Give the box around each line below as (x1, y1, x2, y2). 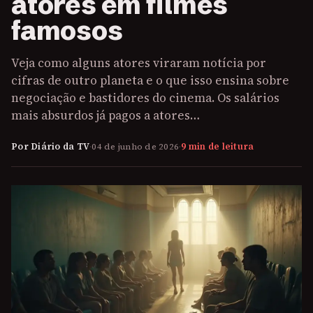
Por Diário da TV (11, 140, 89, 152)
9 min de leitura (181, 140, 254, 152)
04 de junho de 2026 (92, 140, 179, 152)
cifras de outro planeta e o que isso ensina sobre (11, 72, 289, 89)
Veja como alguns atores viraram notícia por (11, 54, 266, 71)
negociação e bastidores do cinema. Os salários (11, 89, 279, 106)
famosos (11, 14, 123, 47)
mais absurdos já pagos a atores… (11, 107, 200, 124)
